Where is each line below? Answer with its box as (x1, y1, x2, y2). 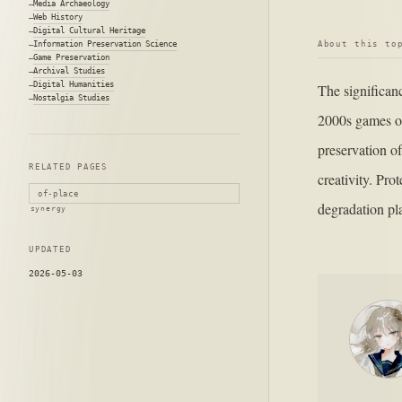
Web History (33, 12, 83, 22)
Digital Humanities (33, 79, 114, 90)
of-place (37, 188, 79, 198)
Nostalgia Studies (33, 92, 109, 103)
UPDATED (29, 245, 72, 255)
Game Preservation (33, 52, 109, 63)
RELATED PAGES (29, 162, 108, 172)
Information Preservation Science (33, 39, 177, 49)
